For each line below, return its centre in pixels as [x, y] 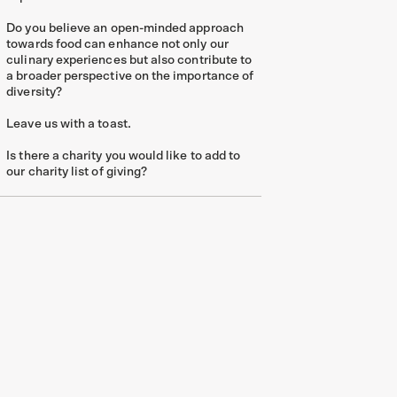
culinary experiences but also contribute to [129, 60]
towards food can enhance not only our [117, 44]
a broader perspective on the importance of [130, 76]
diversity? [34, 92]
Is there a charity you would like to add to [124, 156]
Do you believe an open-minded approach [125, 28]
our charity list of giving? [77, 172]
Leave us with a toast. [69, 124]
